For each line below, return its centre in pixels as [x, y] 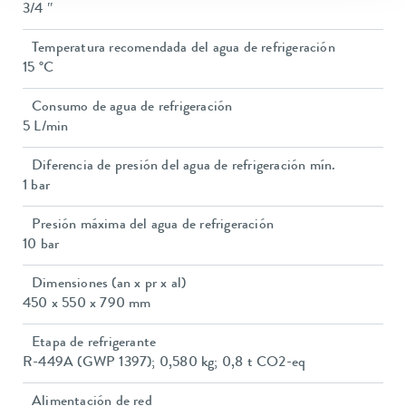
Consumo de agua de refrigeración [132, 108]
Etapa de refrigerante [94, 344]
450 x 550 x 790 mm [87, 305]
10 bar [41, 246]
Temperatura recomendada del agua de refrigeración [184, 49]
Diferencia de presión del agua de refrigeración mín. [184, 167]
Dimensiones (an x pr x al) [109, 285]
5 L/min [46, 128]
